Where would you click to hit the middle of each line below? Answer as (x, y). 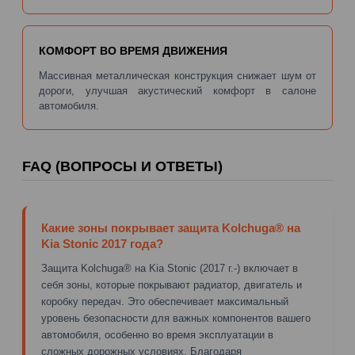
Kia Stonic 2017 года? (102, 244)
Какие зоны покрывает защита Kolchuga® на (171, 228)
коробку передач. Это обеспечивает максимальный (165, 301)
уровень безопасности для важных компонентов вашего (176, 318)
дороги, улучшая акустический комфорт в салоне (177, 90)
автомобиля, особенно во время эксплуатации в (157, 334)
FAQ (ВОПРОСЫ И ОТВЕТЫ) (122, 166)
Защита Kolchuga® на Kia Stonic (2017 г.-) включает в (170, 268)
